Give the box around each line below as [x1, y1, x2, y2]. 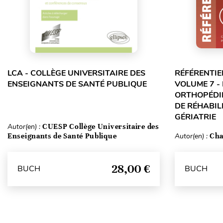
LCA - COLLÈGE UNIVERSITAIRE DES [7, 67, 145, 79]
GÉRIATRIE [174, 111, 216, 122]
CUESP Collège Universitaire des [42, 121, 159, 131]
